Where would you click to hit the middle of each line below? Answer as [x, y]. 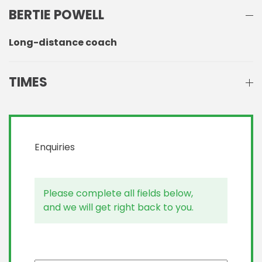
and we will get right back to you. [118, 208]
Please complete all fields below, [118, 194]
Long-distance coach [63, 43]
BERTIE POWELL [56, 15]
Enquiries [55, 147]
